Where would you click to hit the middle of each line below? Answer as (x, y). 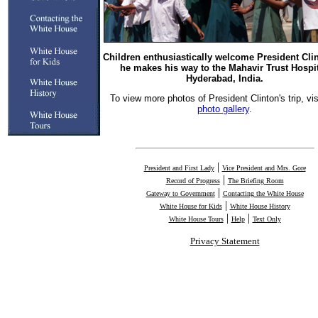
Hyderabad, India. (225, 78)
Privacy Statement (225, 241)
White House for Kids (191, 206)
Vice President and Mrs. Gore (264, 168)
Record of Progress (193, 181)
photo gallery (223, 109)
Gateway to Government (180, 193)
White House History (260, 206)
